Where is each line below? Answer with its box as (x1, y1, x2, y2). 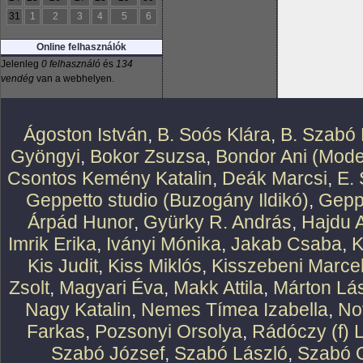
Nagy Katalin (25, 299, 131, 320)
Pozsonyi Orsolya (94, 321, 242, 342)
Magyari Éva (59, 277, 164, 298)
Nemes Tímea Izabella (141, 299, 328, 320)
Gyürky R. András (143, 211, 292, 233)
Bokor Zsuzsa (90, 146, 206, 167)
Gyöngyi (11, 146, 80, 167)
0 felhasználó (41, 58, 100, 70)
